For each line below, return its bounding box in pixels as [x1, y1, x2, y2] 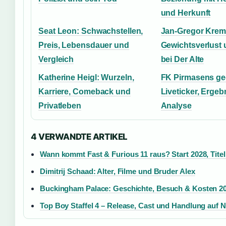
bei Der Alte [160, 55, 204, 64]
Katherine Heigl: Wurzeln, [38, 73, 134, 82]
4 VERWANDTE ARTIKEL [31, 132, 128, 142]
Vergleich [38, 55, 74, 64]
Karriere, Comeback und [38, 87, 131, 96]
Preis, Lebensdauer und [38, 41, 129, 49]
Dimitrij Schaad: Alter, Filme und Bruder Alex [40, 167, 195, 176]
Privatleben [38, 101, 81, 110]
